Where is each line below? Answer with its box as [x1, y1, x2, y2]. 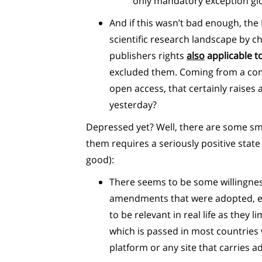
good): [86, 153, 114, 166]
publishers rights [109, 49, 187, 62]
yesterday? [109, 98, 157, 111]
